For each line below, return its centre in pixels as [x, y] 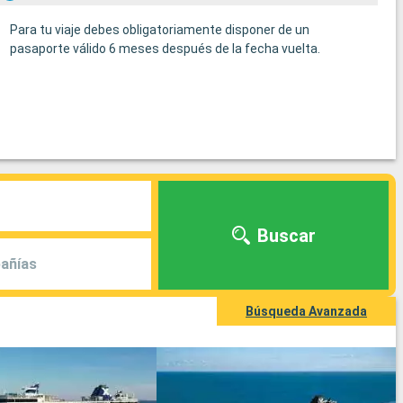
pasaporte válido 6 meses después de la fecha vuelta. [165, 49]
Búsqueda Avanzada [306, 312]
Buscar [286, 235]
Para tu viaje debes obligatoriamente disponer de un [159, 30]
